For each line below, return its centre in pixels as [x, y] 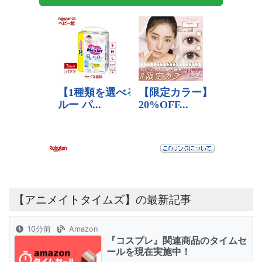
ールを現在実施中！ [149, 251]
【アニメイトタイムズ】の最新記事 [102, 199]
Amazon [82, 229]
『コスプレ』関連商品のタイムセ [177, 240]
